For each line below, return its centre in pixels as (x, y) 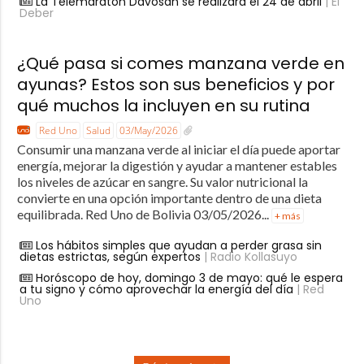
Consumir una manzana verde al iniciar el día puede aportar (178, 149)
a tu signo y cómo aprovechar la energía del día (156, 290)
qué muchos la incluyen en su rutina (163, 105)
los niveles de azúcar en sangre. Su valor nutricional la (162, 182)
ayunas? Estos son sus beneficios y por (175, 84)
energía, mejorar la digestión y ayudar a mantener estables (177, 166)
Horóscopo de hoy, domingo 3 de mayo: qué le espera (189, 278)
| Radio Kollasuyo (249, 257)
